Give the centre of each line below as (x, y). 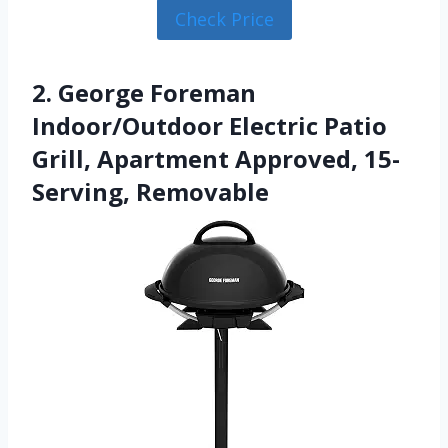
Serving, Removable (150, 192)
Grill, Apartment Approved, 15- (216, 159)
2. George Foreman (144, 93)
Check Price (224, 19)
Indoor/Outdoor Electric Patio (209, 126)
